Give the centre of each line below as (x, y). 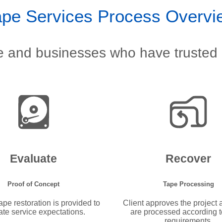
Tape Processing (188, 184)
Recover (189, 158)
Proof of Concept (34, 184)
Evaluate (34, 158)
